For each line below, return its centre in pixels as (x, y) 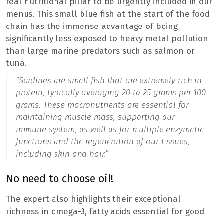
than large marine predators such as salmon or (100, 51)
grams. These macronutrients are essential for (102, 105)
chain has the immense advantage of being (92, 26)
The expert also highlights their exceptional (93, 199)
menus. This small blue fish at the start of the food (108, 14)
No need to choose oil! (60, 179)
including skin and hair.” (62, 154)
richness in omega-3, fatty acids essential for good (105, 211)
